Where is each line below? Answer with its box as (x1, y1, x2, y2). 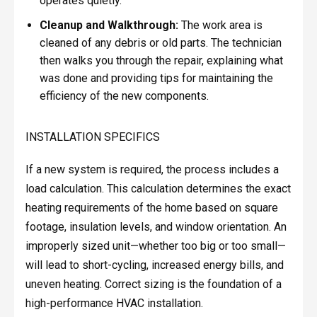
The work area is (178, 18, 263, 32)
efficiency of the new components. (39, 88, 209, 103)
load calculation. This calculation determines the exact (25, 181, 291, 195)
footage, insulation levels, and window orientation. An (25, 219, 287, 234)
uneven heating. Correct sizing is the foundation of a (25, 277, 282, 291)
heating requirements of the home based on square (25, 200, 278, 214)
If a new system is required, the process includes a (25, 162, 279, 176)
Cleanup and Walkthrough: (39, 18, 178, 32)
